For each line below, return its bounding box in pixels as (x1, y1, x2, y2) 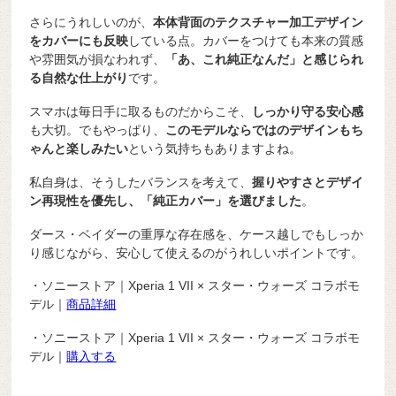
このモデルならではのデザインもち (165, 123, 364, 138)
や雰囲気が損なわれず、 (29, 52, 166, 67)
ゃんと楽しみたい (29, 141, 129, 156)
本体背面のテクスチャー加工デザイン (153, 15, 364, 30)
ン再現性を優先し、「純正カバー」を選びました (29, 193, 302, 208)
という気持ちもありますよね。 (128, 141, 302, 156)
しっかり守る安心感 (252, 104, 364, 119)
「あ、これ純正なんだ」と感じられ (165, 52, 364, 67)
